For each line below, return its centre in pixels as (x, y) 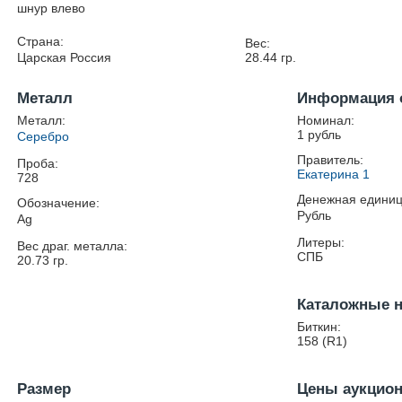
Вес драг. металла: (73, 246)
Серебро (44, 136)
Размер (44, 389)
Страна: (41, 41)
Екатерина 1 (334, 174)
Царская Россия (65, 57)
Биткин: (319, 327)
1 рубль (319, 135)
